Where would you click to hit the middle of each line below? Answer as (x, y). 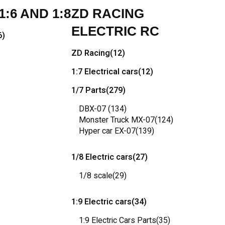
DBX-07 (93, 109)
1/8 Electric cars (102, 157)
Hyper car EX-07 (107, 131)
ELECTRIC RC (115, 31)
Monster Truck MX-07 (117, 120)
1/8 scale (96, 176)
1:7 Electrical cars (105, 72)
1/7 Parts (89, 90)
